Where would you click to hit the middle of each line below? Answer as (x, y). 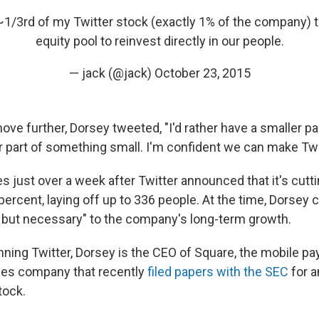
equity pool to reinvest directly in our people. (159, 41)
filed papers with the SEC (218, 272)
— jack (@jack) (111, 73)
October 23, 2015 (202, 73)
